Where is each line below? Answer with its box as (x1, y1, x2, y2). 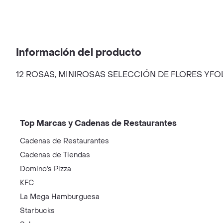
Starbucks (20, 206, 55, 216)
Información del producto (16, 46, 141, 59)
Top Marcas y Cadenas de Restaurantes (20, 118, 177, 128)
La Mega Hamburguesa (20, 192, 100, 202)
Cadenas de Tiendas (20, 150, 90, 160)
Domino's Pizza (20, 164, 71, 174)
